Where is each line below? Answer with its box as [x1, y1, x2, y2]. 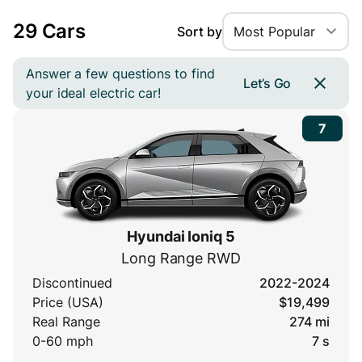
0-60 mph [32, 333, 93, 350]
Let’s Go [243, 74, 291, 91]
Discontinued [32, 275, 112, 292]
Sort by [177, 23, 222, 40]
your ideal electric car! [26, 85, 162, 102]
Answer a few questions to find [26, 65, 215, 82]
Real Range [32, 314, 100, 330]
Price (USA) [32, 294, 103, 311]
